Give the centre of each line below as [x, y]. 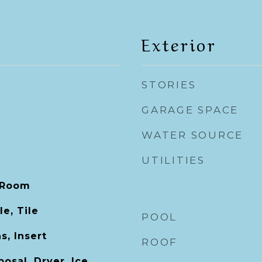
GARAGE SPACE [190, 110]
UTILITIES [173, 160]
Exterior [179, 43]
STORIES [169, 85]
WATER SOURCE [192, 135]
